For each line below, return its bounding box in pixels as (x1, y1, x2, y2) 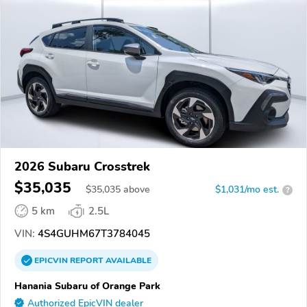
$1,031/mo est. (215, 183, 279, 197)
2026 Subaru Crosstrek (14, 158, 150, 175)
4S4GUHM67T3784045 (35, 227, 150, 241)
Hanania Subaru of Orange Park (14, 279, 160, 293)
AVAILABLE (103, 255, 151, 267)
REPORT (70, 255, 103, 267)
